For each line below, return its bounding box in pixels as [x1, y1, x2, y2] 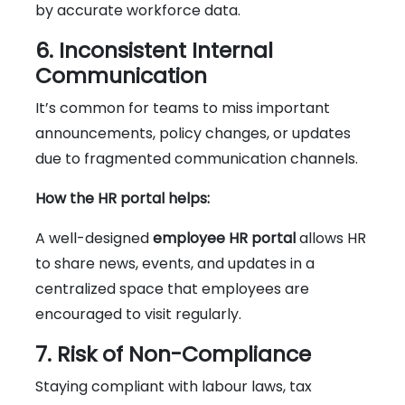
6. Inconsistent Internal [35, 34, 273, 65]
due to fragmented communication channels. [35, 147, 358, 169]
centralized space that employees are [35, 278, 309, 299]
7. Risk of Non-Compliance [35, 338, 311, 369]
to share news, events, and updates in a [35, 252, 315, 274]
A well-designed [35, 227, 153, 249]
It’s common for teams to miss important [35, 97, 330, 118]
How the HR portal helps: [35, 187, 210, 209]
